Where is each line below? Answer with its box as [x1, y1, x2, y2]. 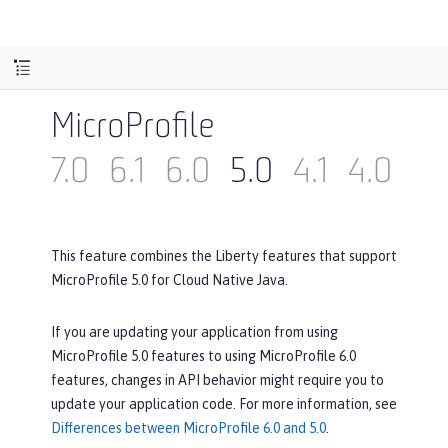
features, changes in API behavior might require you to [51, 372, 384, 388]
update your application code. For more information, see [51, 396, 397, 412]
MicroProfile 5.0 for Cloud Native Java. [51, 272, 288, 288]
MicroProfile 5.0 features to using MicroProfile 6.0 [51, 348, 356, 364]
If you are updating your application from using [51, 324, 338, 340]
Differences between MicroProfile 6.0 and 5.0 [51, 420, 326, 436]
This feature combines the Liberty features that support [51, 248, 397, 264]
